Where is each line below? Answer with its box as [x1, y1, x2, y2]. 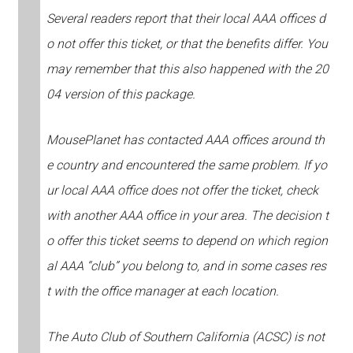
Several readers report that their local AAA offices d [46, 11, 325, 27]
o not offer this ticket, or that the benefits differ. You [46, 36, 328, 52]
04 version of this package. [46, 87, 195, 102]
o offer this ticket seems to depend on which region [46, 233, 328, 249]
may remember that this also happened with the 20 [46, 61, 329, 77]
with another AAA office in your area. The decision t [46, 208, 329, 224]
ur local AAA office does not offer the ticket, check [46, 183, 318, 199]
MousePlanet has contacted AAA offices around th [46, 132, 325, 148]
